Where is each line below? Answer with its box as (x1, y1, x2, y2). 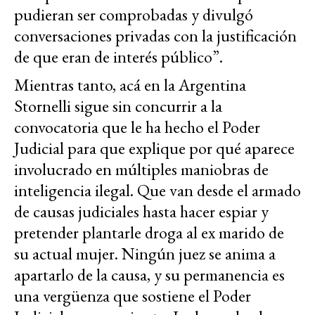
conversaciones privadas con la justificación (14, 24, 297, 46)
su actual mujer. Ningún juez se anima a (14, 242, 276, 264)
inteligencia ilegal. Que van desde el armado (14, 179, 301, 201)
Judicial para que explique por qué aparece (14, 136, 295, 159)
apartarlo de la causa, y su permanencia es (14, 263, 285, 285)
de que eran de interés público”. (14, 45, 223, 67)
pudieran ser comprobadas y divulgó (14, 3, 253, 25)
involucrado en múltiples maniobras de (14, 157, 269, 180)
